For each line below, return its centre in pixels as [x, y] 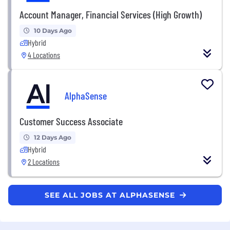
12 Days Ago [53, 137]
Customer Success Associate [71, 121]
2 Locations [44, 161]
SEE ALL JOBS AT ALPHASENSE [111, 195]
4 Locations [44, 54]
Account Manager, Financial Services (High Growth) [111, 14]
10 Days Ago [53, 30]
